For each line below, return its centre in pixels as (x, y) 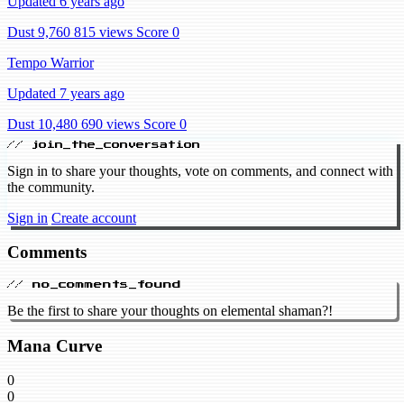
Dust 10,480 (42, 124)
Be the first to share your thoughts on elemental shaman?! (170, 311)
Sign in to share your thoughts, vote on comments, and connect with (200, 170)
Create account (94, 217)
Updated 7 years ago (66, 93)
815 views (103, 32)
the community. (51, 187)
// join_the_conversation (104, 144)
